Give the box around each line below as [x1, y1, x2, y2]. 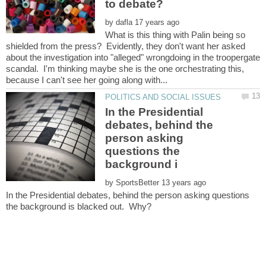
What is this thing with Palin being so [105, 29, 246, 40]
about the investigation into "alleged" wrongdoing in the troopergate [6, 52, 260, 62]
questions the [105, 145, 180, 158]
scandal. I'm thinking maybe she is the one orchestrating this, [6, 63, 244, 74]
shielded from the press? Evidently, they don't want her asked [6, 40, 245, 51]
